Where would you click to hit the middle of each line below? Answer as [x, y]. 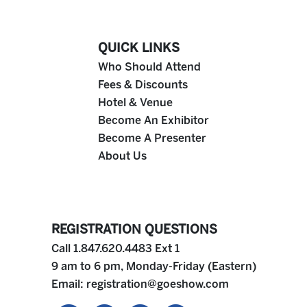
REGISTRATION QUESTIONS [134, 229]
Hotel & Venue [135, 102]
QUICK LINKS [139, 48]
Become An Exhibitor [153, 120]
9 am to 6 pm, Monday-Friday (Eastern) [153, 266]
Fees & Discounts [143, 84]
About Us [122, 156]
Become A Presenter [152, 138]
